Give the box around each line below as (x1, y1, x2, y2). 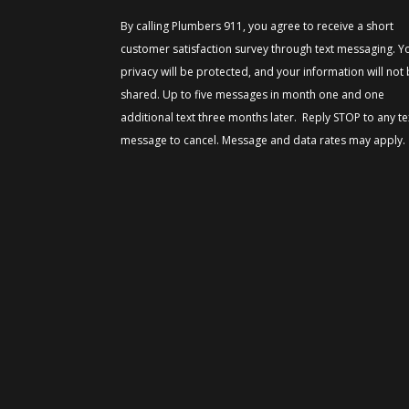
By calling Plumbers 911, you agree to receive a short (121, 17, 393, 34)
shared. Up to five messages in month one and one (121, 86, 384, 102)
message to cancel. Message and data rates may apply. (121, 131, 405, 148)
